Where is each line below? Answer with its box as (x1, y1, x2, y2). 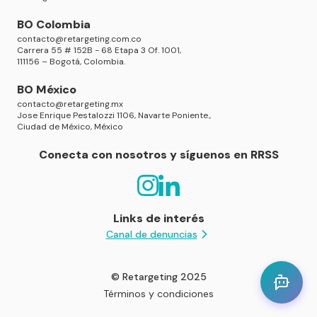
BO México (17, 82, 76, 98)
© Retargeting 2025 (110, 270, 207, 284)
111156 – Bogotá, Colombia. (17, 56, 125, 68)
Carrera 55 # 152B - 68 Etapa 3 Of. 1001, (17, 45, 181, 57)
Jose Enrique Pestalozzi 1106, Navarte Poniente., (17, 110, 211, 122)
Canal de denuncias (105, 228, 197, 241)
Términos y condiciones (103, 287, 214, 301)
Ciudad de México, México (17, 121, 123, 133)
